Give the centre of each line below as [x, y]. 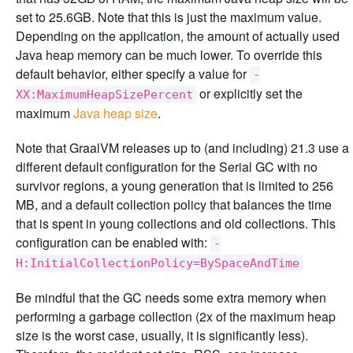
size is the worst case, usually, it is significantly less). [162, 335]
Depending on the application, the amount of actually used [178, 36]
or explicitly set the [249, 93]
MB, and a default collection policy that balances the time [174, 204]
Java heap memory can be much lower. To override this [169, 55]
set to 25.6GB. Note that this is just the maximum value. [169, 17]
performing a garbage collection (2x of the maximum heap [176, 316]
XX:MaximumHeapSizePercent [104, 95]
